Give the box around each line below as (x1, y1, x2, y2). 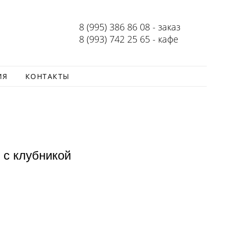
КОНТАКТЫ (25, 71, 70, 81)
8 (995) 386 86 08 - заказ (79, 21, 180, 33)
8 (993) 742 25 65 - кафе (79, 33, 178, 45)
